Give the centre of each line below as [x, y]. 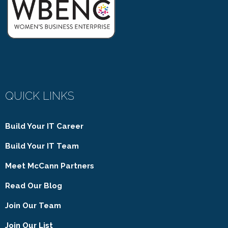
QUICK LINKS [40, 95]
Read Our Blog [34, 186]
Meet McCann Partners [50, 166]
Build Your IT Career [44, 126]
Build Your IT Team [42, 146]
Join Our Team [33, 205]
